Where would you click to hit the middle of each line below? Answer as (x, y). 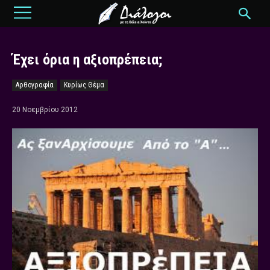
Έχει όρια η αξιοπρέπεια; (87, 60)
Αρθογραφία (35, 85)
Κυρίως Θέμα (84, 85)
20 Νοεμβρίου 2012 (45, 109)
